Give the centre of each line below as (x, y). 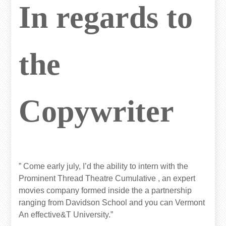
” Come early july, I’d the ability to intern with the (104, 166)
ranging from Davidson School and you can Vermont (112, 203)
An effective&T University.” (66, 215)
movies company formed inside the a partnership (105, 191)
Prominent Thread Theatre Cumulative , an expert (107, 179)
